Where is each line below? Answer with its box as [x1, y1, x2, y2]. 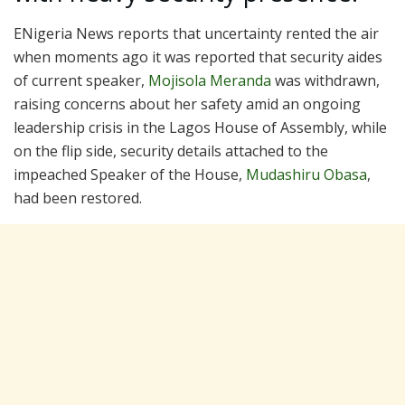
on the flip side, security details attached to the [14, 140, 328, 161]
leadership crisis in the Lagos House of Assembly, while [14, 117, 387, 137]
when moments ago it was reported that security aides [14, 46, 382, 67]
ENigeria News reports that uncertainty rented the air [14, 23, 379, 43]
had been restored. [14, 187, 142, 208]
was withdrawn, [271, 70, 380, 90]
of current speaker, [14, 70, 148, 90]
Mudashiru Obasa [246, 164, 367, 184]
